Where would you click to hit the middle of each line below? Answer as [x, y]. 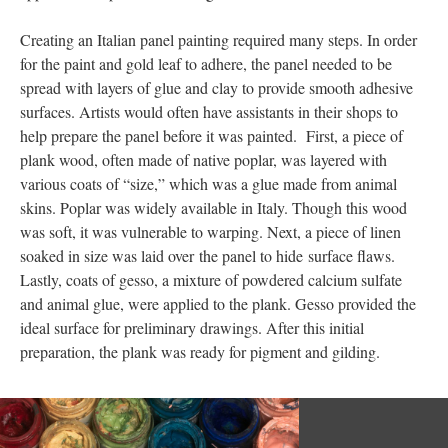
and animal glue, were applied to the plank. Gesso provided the [218, 303]
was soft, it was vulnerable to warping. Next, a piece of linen [210, 231]
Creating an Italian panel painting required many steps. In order [218, 39]
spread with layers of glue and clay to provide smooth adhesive [216, 87]
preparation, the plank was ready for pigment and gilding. [202, 351]
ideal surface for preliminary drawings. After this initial [192, 327]
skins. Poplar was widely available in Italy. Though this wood [213, 207]
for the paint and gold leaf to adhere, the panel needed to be [206, 63]
